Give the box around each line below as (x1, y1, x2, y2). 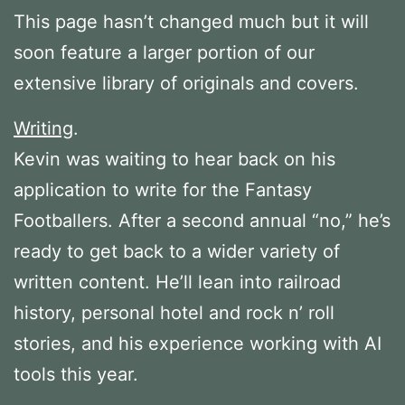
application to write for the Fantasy (14, 178, 312, 201)
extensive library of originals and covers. (14, 71, 359, 94)
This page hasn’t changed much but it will (14, 10, 369, 33)
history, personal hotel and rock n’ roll (14, 301, 334, 324)
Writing (14, 117, 73, 139)
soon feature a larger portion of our (14, 41, 315, 63)
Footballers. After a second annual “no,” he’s (14, 209, 391, 231)
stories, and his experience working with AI (14, 332, 381, 354)
